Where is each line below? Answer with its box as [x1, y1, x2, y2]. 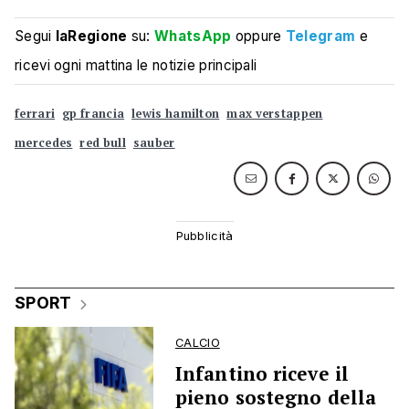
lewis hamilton [131, 106, 220, 122]
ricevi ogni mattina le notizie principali [15, 57, 257, 75]
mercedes [15, 135, 73, 152]
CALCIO [175, 336, 220, 351]
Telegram [285, 27, 356, 46]
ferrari [15, 106, 56, 122]
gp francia [62, 106, 125, 122]
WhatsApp [154, 27, 232, 46]
